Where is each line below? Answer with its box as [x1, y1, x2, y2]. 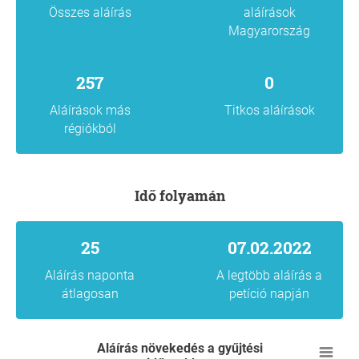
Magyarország [228, 22, 310, 38]
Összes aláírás [48, 4, 131, 20]
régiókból [63, 120, 116, 136]
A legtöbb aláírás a [216, 267, 322, 283]
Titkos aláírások [224, 102, 315, 118]
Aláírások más [49, 102, 131, 118]
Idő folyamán [139, 185, 225, 205]
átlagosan [61, 285, 119, 301]
